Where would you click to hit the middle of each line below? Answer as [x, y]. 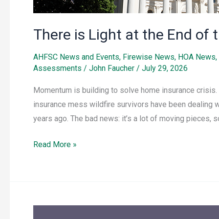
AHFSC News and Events [76, 57]
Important [49, 212]
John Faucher [113, 68]
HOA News [197, 57]
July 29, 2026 [165, 68]
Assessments [57, 68]
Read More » [55, 145]
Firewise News [149, 57]
